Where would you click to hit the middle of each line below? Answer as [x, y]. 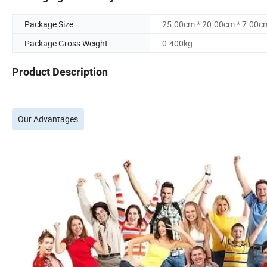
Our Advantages [48, 119]
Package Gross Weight [66, 44]
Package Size [49, 24]
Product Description [60, 72]
